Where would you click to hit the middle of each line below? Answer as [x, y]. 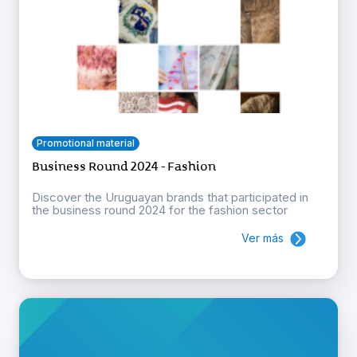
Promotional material [86, 143]
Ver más [263, 237]
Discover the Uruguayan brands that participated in [170, 197]
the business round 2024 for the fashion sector [160, 210]
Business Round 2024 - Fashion [124, 166]
